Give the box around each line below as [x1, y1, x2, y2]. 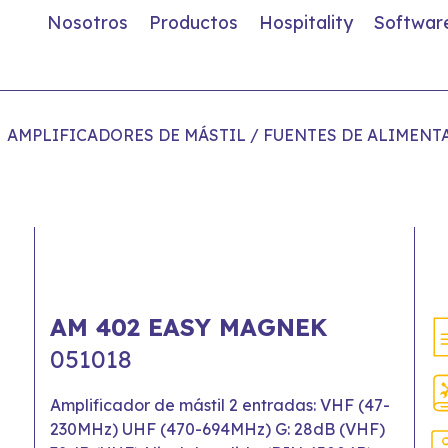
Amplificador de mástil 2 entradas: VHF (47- [50, 395, 390, 416]
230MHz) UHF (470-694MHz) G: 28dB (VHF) [50, 419, 385, 440]
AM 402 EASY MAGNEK [50, 312, 327, 343]
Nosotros [47, 11, 128, 33]
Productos [149, 11, 238, 33]
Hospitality [259, 11, 353, 33]
